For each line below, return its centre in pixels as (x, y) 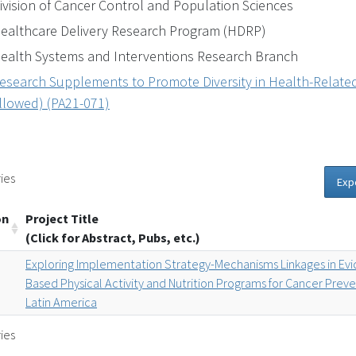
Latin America (62, 302)
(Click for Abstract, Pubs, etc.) (113, 237)
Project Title (62, 218)
